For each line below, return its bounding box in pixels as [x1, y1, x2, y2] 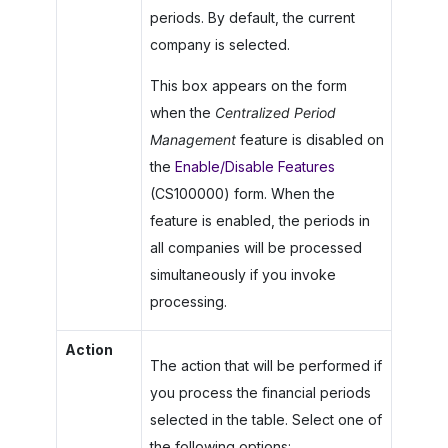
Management [149, 130, 236, 148]
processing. [149, 292, 227, 310]
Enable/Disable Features [174, 157, 335, 175]
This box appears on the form [149, 76, 347, 94]
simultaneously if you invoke [149, 265, 336, 283]
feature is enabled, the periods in [149, 211, 370, 229]
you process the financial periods [149, 383, 371, 401]
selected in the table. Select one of [149, 410, 382, 428]
